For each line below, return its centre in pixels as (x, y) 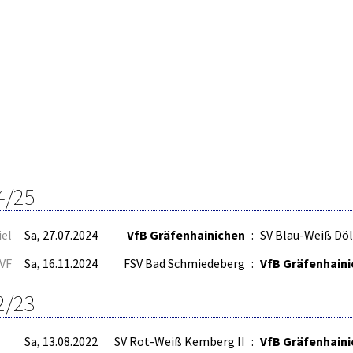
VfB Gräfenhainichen (186, 234)
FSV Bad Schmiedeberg (184, 263)
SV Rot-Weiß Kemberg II (180, 341)
